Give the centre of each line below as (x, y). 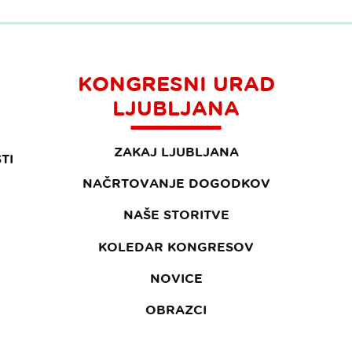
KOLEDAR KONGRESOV (176, 246)
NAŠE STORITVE (176, 215)
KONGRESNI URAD (176, 83)
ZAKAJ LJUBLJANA (176, 152)
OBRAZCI (176, 309)
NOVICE (176, 278)
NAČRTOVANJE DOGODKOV (176, 183)
